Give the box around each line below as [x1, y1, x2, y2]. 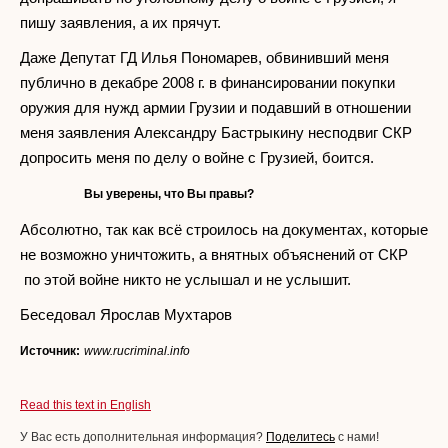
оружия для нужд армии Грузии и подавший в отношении [20, 98, 411, 116]
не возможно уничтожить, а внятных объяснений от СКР [20, 245, 408, 263]
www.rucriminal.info [84, 343, 190, 358]
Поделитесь [266, 429, 335, 444]
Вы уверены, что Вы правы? [84, 186, 260, 201]
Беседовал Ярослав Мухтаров [20, 305, 232, 323]
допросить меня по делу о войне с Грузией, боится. [20, 148, 374, 166]
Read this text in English [20, 397, 151, 412]
